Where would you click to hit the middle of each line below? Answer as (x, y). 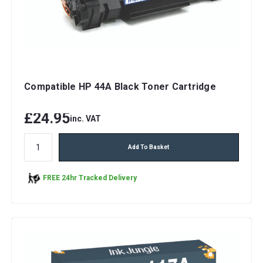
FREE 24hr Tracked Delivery (90, 178)
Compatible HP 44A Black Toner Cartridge (120, 86)
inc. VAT (85, 118)
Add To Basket (149, 147)
